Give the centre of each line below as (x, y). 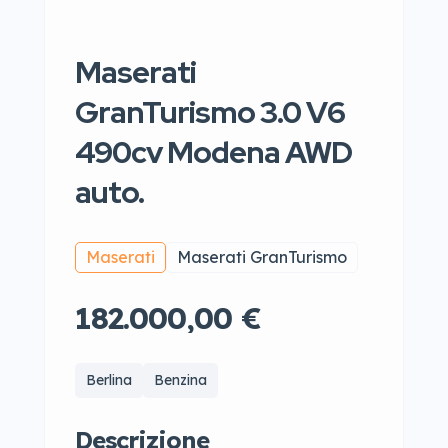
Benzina (180, 380)
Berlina (109, 380)
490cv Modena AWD (213, 152)
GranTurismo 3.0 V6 (210, 112)
